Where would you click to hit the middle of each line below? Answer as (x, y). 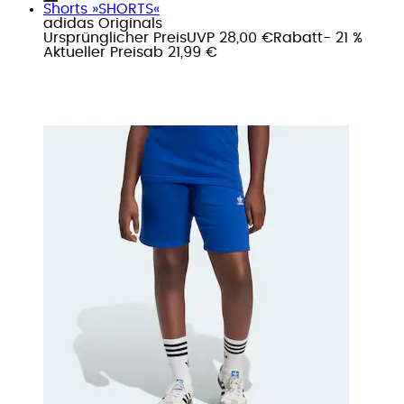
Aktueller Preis (93, 52)
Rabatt (298, 37)
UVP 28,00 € (230, 37)
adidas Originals (103, 23)
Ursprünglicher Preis (115, 37)
